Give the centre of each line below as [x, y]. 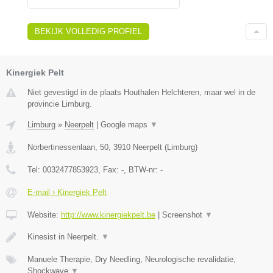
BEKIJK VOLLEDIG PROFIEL [88, 32]
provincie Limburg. [60, 104]
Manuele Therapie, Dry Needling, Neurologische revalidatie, [132, 260]
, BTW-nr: [142, 170]
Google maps [125, 125]
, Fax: [110, 170]
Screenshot [183, 215]
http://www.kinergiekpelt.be [108, 215]
